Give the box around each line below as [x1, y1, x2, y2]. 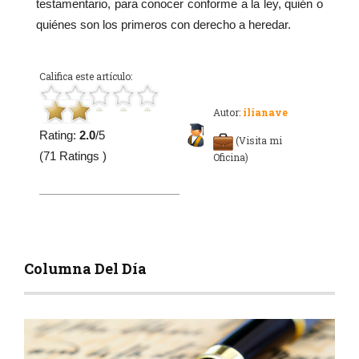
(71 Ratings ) [39, 149, 107, 163]
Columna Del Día [24, 259, 147, 279]
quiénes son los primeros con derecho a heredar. [36, 18, 291, 32]
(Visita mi [236, 134, 282, 147]
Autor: [213, 106, 240, 119]
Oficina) [213, 151, 256, 164]
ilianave [240, 106, 288, 119]
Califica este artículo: [39, 70, 132, 83]
